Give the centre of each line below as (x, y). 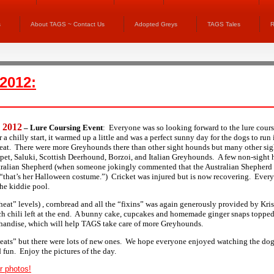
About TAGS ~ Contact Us (68, 24)
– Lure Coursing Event (63, 128)
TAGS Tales (224, 24)
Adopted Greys (156, 24)
